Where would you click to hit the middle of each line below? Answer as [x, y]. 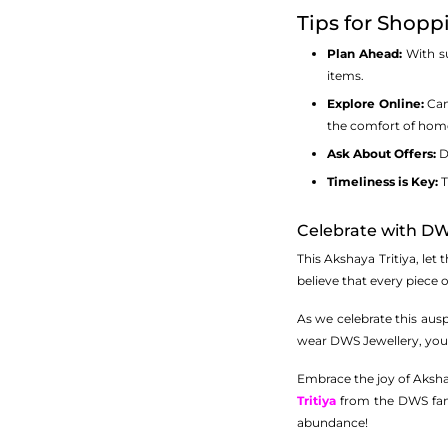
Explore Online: [375, 103]
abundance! [332, 422]
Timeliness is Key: [382, 181]
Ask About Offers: [381, 153]
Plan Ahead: [364, 53]
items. [345, 75]
